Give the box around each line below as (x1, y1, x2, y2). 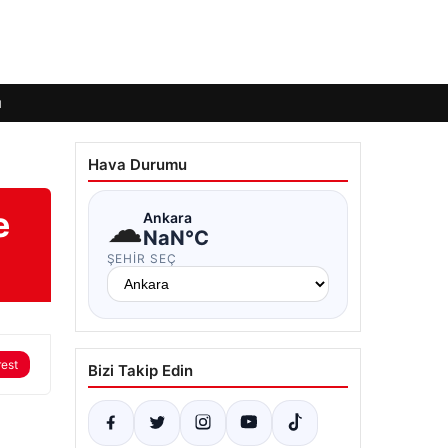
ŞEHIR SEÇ (106, 251, 178, 266)
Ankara (142, 208, 192, 226)
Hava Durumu (87, 155, 187, 174)
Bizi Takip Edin (87, 361, 193, 380)
